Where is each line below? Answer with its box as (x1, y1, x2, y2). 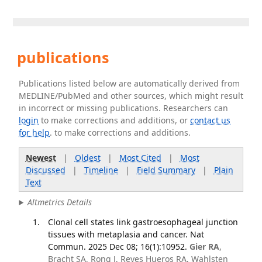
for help (19, 127, 50, 138)
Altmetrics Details (27, 196, 92, 208)
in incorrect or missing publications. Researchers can (19, 102, 229, 113)
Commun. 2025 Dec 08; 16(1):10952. (47, 240, 187, 252)
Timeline (84, 164, 118, 175)
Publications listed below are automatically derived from (19, 78, 240, 89)
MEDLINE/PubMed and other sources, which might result (19, 90, 244, 101)
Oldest (74, 151, 101, 163)
